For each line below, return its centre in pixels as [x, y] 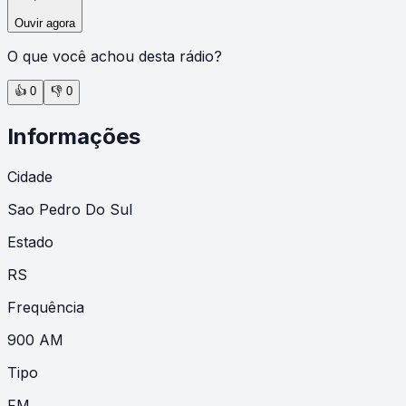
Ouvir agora [45, 23]
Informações [74, 136]
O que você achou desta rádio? [115, 56]
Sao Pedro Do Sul [70, 209]
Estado [30, 242]
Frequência [46, 307]
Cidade [30, 176]
